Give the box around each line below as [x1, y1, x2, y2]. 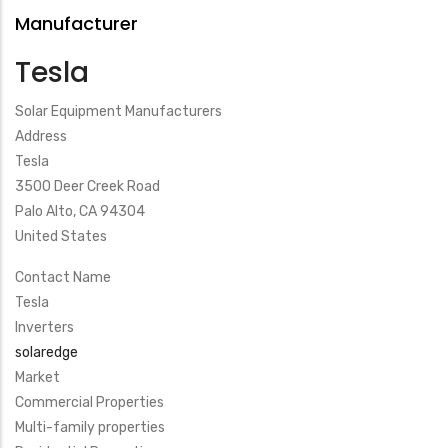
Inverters [15, 319, 74, 336]
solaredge [15, 344, 78, 361]
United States [15, 228, 107, 245]
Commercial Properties [15, 394, 164, 411]
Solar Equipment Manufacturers [15, 103, 222, 120]
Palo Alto [15, 203, 73, 220]
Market [15, 369, 60, 386]
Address [15, 128, 67, 145]
